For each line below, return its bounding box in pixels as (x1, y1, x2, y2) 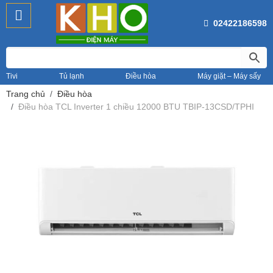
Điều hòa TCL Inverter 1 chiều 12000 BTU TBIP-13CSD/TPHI (18, 102, 254, 112)
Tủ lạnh (59, 72, 84, 81)
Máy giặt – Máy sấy (197, 72, 261, 81)
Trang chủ (6, 89, 45, 99)
